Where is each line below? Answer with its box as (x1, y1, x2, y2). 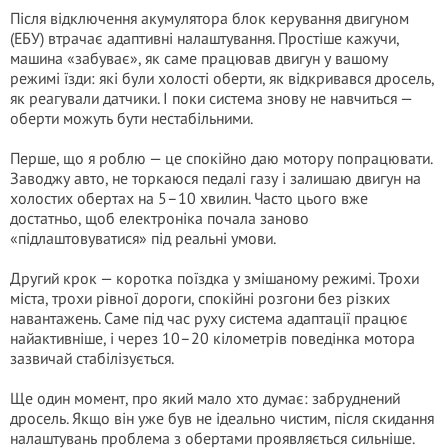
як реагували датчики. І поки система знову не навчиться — (10, 88, 412, 108)
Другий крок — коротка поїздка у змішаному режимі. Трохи (10, 268, 419, 288)
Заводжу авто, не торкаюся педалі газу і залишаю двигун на (10, 168, 421, 188)
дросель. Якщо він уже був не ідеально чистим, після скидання (10, 408, 434, 428)
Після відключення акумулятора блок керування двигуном (10, 8, 409, 28)
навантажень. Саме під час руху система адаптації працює (10, 308, 408, 328)
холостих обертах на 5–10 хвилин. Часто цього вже (10, 188, 368, 208)
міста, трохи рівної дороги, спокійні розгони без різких (10, 288, 390, 308)
